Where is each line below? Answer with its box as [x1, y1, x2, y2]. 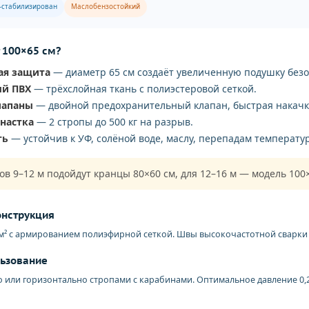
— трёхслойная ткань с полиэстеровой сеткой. [31, 82, 257, 95]
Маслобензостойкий [71, 2, 140, 11]
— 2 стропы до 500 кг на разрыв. [34, 115, 193, 128]
